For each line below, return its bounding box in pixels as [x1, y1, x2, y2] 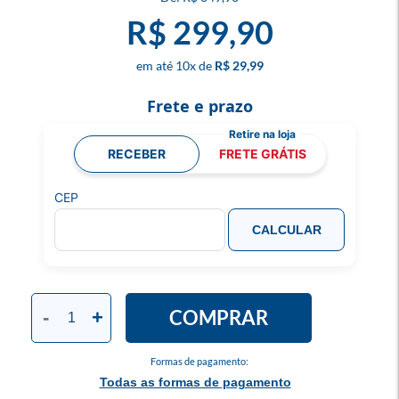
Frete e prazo [146, 95, 253, 117]
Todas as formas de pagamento [99, 375, 291, 389]
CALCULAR [251, 223, 322, 237]
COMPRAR [169, 305, 268, 330]
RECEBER [107, 145, 166, 161]
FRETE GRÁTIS [218, 145, 306, 161]
